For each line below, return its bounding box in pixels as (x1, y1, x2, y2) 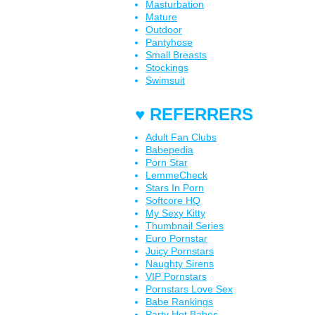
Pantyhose (146, 37, 193, 48)
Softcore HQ (146, 195, 200, 206)
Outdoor (146, 24, 182, 35)
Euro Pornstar (146, 233, 207, 244)
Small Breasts (146, 49, 207, 60)
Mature (146, 11, 177, 22)
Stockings (146, 62, 188, 73)
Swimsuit (146, 75, 185, 86)
